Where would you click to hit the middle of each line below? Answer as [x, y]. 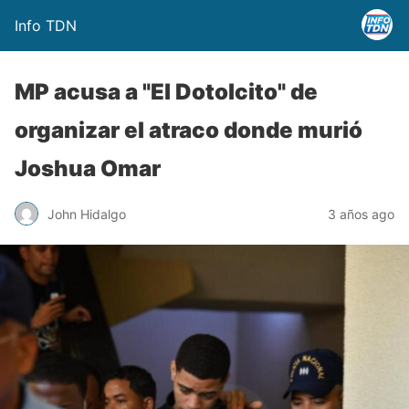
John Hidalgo [87, 214]
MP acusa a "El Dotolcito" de [166, 92]
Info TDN [46, 26]
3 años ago [361, 214]
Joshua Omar [88, 168]
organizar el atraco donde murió [189, 130]
